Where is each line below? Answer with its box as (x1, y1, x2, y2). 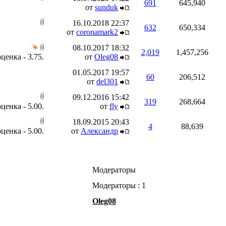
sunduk (95, 3, 118, 12)
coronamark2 (76, 28, 118, 36)
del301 (96, 77, 118, 86)
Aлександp (81, 127, 118, 135)
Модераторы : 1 (92, 181, 146, 190)
